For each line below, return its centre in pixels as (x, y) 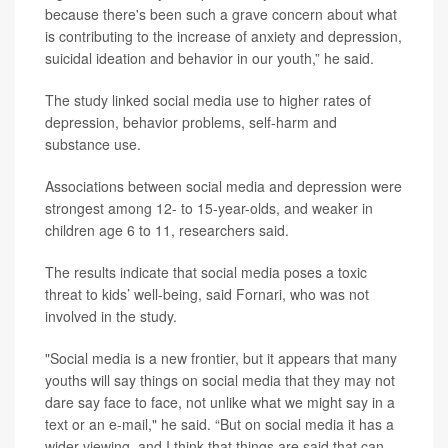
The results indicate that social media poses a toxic (206, 272)
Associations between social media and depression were (223, 186)
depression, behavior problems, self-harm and (191, 122)
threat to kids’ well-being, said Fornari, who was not (207, 294)
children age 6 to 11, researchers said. (167, 230)
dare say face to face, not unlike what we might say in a (220, 402)
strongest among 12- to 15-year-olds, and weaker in (209, 208)
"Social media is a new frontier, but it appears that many (221, 358)
